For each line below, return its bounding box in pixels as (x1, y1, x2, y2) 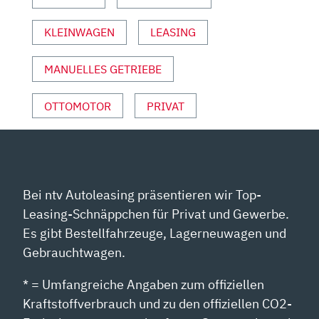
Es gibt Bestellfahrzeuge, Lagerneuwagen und (23, 225, 287, 242)
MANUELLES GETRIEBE (44, 62, 162, 77)
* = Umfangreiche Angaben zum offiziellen (23, 276, 265, 293)
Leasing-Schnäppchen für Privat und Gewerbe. (23, 206, 290, 223)
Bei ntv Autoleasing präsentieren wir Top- (23, 187, 262, 204)
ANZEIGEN (31, 27, 87, 42)
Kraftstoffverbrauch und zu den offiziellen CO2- (23, 296, 293, 313)
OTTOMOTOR (44, 98, 111, 113)
